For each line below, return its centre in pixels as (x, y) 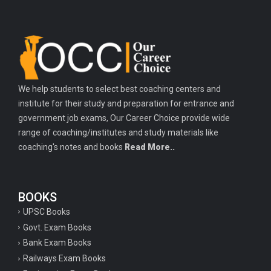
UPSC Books (47, 211)
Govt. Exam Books (57, 227)
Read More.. (150, 147)
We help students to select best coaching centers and (119, 89)
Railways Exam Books (64, 259)
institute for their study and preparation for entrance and (126, 104)
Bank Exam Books (57, 243)
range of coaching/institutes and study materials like (118, 133)
